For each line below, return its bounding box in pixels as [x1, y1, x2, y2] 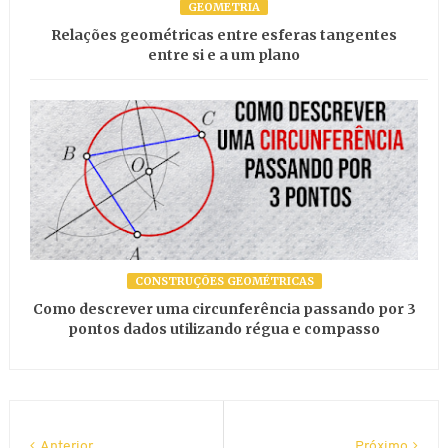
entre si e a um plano [148, 45, 300, 64]
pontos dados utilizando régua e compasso [68, 320, 380, 339]
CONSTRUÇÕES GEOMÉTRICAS [134, 274, 314, 289]
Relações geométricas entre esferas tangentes [51, 25, 397, 44]
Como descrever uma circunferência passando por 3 [32, 300, 416, 319]
